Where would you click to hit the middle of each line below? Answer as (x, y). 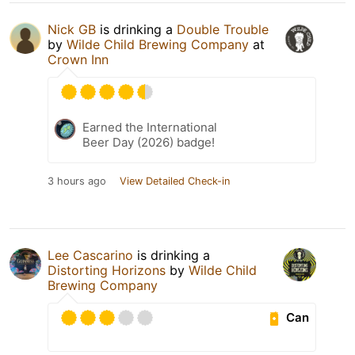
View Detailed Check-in (175, 181)
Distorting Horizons (107, 270)
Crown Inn (78, 59)
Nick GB (72, 29)
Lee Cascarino (90, 255)
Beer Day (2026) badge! (149, 142)
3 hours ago (77, 181)
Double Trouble (223, 29)
